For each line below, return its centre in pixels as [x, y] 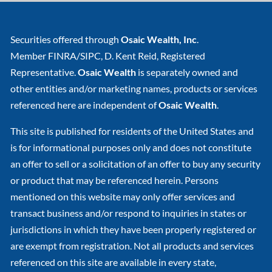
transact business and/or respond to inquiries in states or [129, 213]
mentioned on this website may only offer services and [123, 197]
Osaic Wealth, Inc [159, 39]
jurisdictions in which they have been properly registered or [134, 229]
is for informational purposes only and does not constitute [131, 148]
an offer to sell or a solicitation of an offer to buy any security [136, 164]
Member [29, 56]
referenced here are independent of [85, 105]
